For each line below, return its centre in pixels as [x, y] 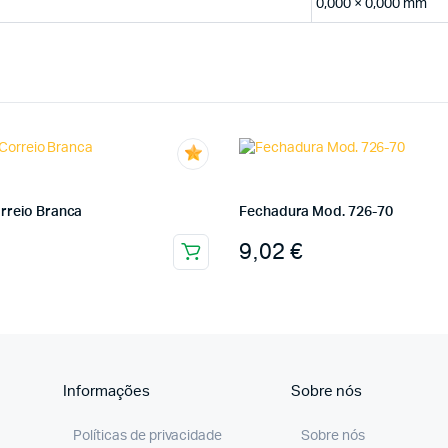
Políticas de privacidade [148, 435]
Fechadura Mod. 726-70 [316, 212]
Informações [106, 391]
